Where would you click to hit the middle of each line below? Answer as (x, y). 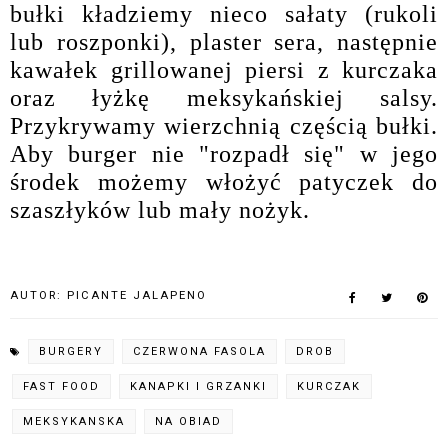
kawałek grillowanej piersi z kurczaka (224, 70)
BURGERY (71, 352)
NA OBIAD (188, 422)
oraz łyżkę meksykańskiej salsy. (224, 98)
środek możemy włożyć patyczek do (224, 182)
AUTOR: (38, 296)
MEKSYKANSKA (74, 422)
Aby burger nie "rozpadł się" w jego (224, 154)
